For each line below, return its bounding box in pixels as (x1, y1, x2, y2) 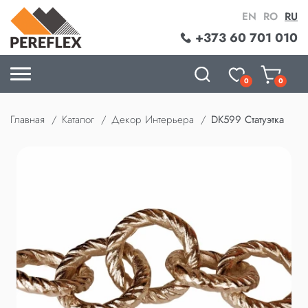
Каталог (62, 112, 94, 127)
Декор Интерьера (111, 112, 194, 127)
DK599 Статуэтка (211, 112, 284, 127)
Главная (10, 112, 45, 127)
